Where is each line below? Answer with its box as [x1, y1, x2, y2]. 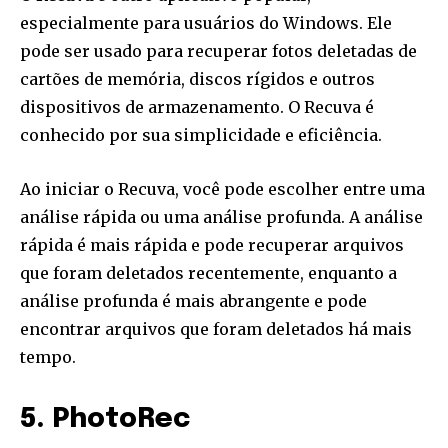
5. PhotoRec [20, 406, 190, 433]
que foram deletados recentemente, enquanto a [20, 263, 397, 283]
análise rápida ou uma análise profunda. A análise [20, 207, 423, 227]
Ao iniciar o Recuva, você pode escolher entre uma [20, 179, 425, 199]
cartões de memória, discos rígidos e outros [20, 69, 375, 89]
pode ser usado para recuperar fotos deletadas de [20, 41, 417, 61]
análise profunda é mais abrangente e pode [20, 291, 367, 311]
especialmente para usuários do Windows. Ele [20, 13, 392, 33]
